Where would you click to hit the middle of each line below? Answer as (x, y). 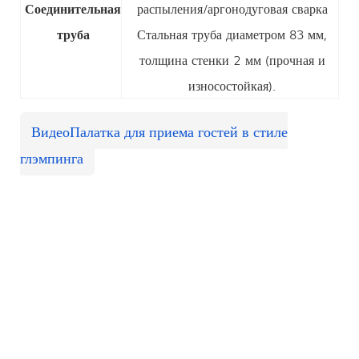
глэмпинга (52, 157)
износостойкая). (232, 85)
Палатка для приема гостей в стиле (179, 130)
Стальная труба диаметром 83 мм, (232, 33)
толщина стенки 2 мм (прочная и (232, 59)
